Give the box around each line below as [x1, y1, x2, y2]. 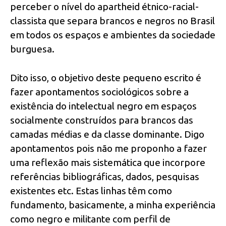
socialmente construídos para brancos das [10, 114, 193, 126]
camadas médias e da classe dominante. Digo [10, 128, 204, 140]
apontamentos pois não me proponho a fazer [10, 142, 207, 154]
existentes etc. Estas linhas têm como [10, 185, 172, 196]
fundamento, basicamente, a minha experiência [10, 199, 215, 210]
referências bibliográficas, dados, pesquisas [10, 171, 199, 182]
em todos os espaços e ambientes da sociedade [10, 29, 215, 41]
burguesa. [10, 43, 54, 55]
